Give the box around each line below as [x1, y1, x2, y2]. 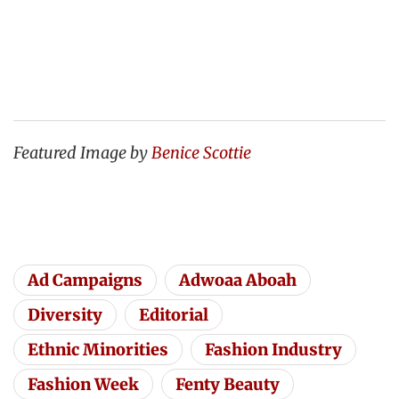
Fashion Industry [205, 339, 342, 361]
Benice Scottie [151, 142, 255, 163]
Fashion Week [28, 374, 139, 395]
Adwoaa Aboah [179, 270, 297, 291]
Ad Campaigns [28, 270, 142, 291]
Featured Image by [13, 142, 151, 163]
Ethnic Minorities [28, 339, 168, 361]
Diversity [28, 305, 102, 326]
